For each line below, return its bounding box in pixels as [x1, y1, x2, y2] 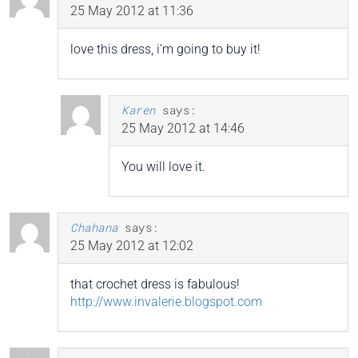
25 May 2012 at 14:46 [121, 121, 245, 137]
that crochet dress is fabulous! [70, 276, 240, 292]
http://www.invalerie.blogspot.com [70, 294, 262, 310]
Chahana [70, 220, 118, 236]
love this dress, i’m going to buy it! [70, 42, 261, 58]
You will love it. [121, 159, 205, 175]
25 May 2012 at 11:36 [70, 3, 193, 19]
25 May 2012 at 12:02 [70, 238, 193, 254]
